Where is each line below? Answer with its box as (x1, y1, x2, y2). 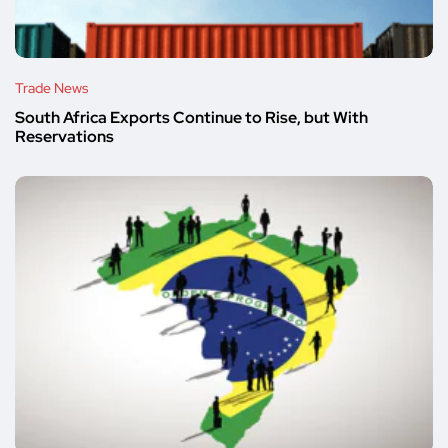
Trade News (15, 79, 88, 98)
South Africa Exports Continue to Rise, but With (15, 107, 368, 129)
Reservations (15, 126, 114, 148)
